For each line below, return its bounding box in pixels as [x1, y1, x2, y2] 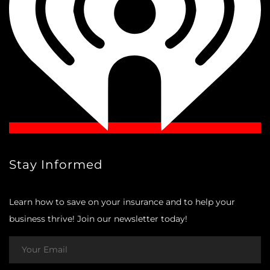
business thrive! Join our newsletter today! [9, 213, 187, 224]
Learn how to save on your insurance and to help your [9, 196, 235, 207]
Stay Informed [9, 157, 103, 172]
